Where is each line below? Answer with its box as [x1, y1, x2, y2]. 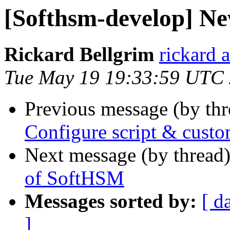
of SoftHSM [25, 167, 124, 189]
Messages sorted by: [25, 190, 197, 213]
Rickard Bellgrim [4, 43, 154, 66]
